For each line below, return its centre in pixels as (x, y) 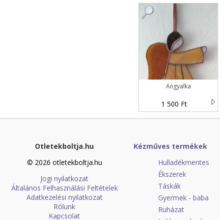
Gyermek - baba (183, 198)
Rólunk (64, 206)
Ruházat (171, 209)
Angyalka (178, 86)
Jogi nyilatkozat (64, 179)
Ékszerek (172, 174)
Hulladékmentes (184, 162)
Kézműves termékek (170, 146)
